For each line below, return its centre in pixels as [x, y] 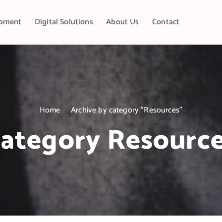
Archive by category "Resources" [127, 110]
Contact [166, 22]
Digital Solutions [64, 22]
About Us [123, 22]
